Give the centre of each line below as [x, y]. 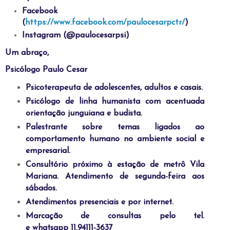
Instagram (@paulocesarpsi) [76, 35]
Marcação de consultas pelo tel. [115, 216]
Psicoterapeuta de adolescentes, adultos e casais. [114, 88]
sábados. [41, 189]
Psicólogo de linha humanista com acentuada [115, 102]
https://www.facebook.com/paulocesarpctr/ [105, 22]
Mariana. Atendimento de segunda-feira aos [115, 177]
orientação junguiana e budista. [84, 114]
